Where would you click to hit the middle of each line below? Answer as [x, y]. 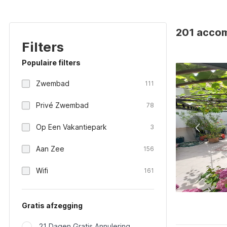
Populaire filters [51, 63]
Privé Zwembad [62, 105]
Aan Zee [50, 149]
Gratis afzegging [52, 205]
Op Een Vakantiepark [71, 127]
